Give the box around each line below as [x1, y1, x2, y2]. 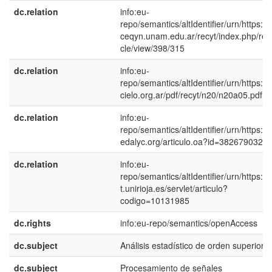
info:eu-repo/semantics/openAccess [120, 217, 257, 229]
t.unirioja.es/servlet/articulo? [120, 182, 228, 194]
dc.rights [14, 217, 51, 229]
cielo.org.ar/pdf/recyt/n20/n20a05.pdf [120, 89, 262, 101]
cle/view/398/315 [120, 42, 185, 54]
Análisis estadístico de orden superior [120, 239, 264, 251]
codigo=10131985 [120, 194, 189, 206]
